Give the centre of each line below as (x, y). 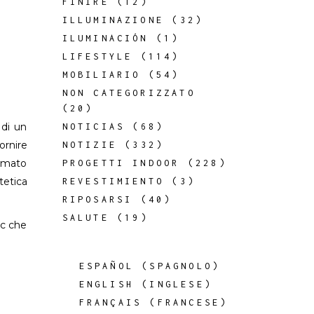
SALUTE (86, 218)
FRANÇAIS (110, 302)
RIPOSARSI (97, 199)
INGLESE (177, 284)
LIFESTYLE (97, 56)
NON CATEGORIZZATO (129, 93)
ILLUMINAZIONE (113, 20)
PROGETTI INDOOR (121, 163)
